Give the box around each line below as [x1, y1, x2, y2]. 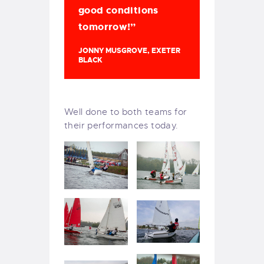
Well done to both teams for [64, 107, 187, 118]
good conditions [78, 4, 159, 17]
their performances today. [64, 120, 179, 131]
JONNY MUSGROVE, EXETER [78, 46, 180, 56]
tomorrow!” [78, 21, 136, 34]
